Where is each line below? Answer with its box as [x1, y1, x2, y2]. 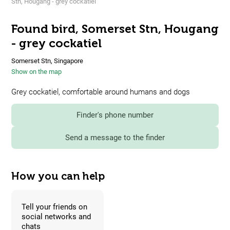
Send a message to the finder [65, 133, 165, 143]
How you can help [11, 170, 105, 183]
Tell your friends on [22, 202, 87, 212]
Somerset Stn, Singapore [11, 57, 83, 65]
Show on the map [11, 68, 62, 76]
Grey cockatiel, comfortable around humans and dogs [11, 87, 190, 97]
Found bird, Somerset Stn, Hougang [11, 22, 219, 36]
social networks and [22, 212, 91, 221]
